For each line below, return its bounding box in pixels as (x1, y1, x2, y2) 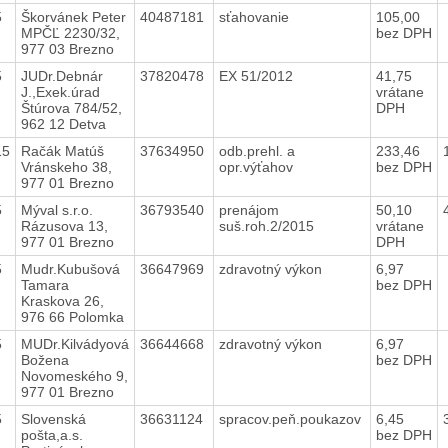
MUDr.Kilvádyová (20, 335, 129, 352)
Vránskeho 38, (20, 158, 112, 175)
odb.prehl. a (218, 142, 295, 159)
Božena (20, 351, 69, 368)
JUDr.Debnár (20, 67, 103, 84)
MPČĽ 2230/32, (20, 24, 120, 41)
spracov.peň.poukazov (218, 410, 365, 427)
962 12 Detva (20, 115, 106, 132)
